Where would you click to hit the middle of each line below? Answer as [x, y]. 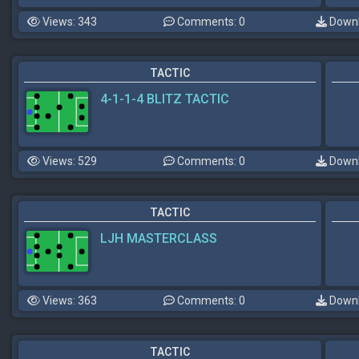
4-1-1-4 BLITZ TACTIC [165, 99]
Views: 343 [69, 21]
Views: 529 [69, 161]
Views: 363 [69, 300]
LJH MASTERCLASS [159, 238]
